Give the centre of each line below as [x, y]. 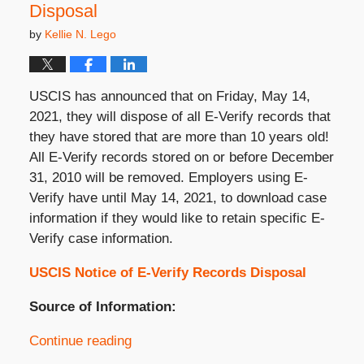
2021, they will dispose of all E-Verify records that [180, 117]
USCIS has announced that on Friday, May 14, [169, 97]
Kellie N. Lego [80, 35]
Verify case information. [101, 239]
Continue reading [80, 341]
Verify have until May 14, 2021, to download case [178, 198]
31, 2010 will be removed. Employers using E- [168, 178]
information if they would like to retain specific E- [177, 219]
